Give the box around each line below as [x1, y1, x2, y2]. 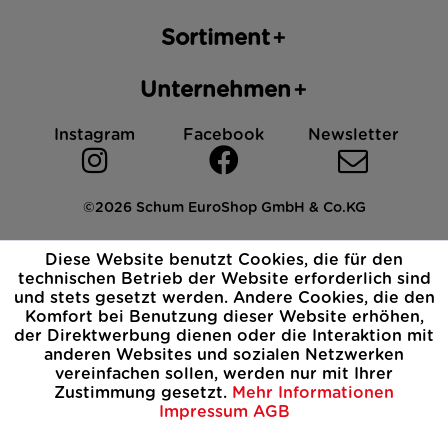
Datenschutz [163, 250, 266, 267]
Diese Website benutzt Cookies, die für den [45, 252, 403, 268]
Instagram [54, 126, 136, 143]
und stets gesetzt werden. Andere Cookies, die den [13, 290, 435, 306]
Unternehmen [139, 78, 291, 101]
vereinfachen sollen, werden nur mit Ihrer [55, 366, 393, 382]
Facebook [183, 126, 265, 143]
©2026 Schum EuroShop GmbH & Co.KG [82, 200, 366, 215]
